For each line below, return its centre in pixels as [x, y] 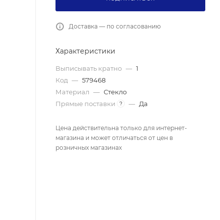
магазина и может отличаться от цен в [114, 137]
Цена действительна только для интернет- [121, 128]
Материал [73, 92]
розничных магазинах [89, 147]
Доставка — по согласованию [115, 26]
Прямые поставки [86, 103]
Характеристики [85, 51]
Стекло [115, 92]
